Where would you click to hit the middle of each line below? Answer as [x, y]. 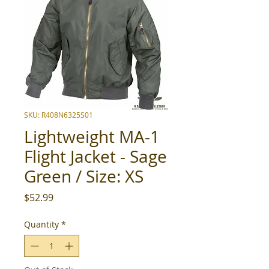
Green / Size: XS [84, 176]
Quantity [41, 224]
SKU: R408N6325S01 [59, 115]
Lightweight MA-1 [92, 137]
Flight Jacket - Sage [95, 156]
